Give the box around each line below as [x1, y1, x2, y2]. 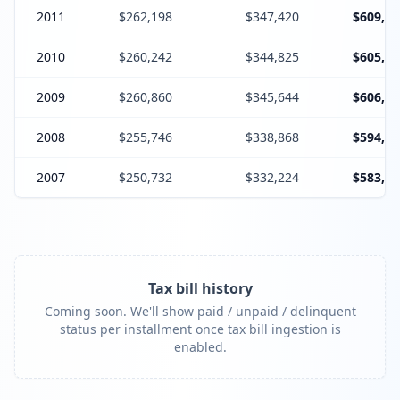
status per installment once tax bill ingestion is [59, 321, 341, 337]
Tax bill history [147, 279, 253, 298]
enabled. [173, 338, 227, 355]
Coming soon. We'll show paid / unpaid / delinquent [44, 303, 356, 320]
